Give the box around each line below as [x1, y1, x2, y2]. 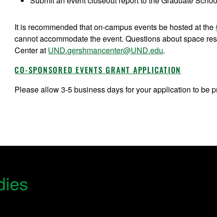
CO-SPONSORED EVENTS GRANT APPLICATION [15, 63, 182, 76]
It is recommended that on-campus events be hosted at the [15, 21, 216, 32]
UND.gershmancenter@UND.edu [48, 44, 164, 56]
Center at [15, 44, 48, 56]
